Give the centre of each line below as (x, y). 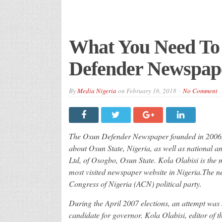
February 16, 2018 (151, 90)
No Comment (200, 90)
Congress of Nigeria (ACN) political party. (135, 183)
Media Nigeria (97, 90)
